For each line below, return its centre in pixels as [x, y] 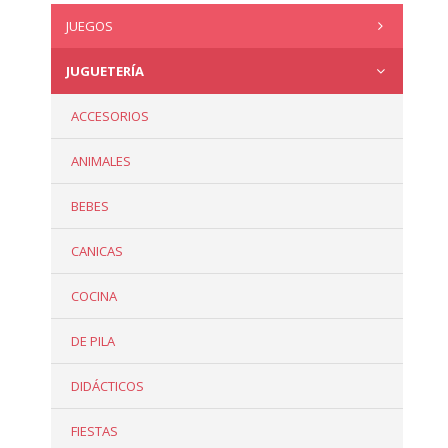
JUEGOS [89, 26]
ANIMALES [100, 161]
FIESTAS [94, 431]
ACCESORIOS [109, 116]
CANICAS [96, 251]
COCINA [93, 296]
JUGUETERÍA [104, 71]
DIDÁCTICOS [107, 386]
